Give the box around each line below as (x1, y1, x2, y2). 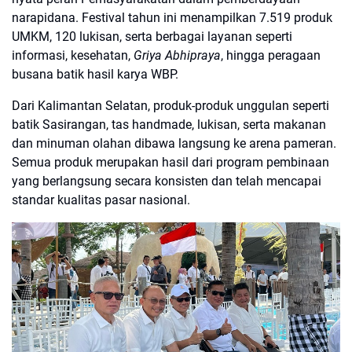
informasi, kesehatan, (12, 47, 134, 63)
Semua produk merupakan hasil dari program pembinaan (12, 154, 329, 170)
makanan (273, 116, 326, 132)
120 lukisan (55, 28, 119, 44)
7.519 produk (259, 9, 332, 25)
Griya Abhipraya (134, 47, 221, 63)
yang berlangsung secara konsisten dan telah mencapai (12, 173, 321, 189)
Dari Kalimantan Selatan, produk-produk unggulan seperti (12, 97, 329, 113)
